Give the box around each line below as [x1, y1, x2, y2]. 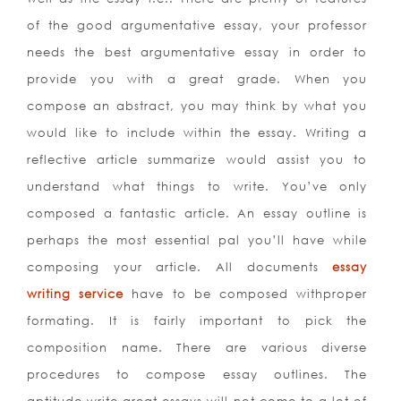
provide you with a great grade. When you [27, 72, 368, 87]
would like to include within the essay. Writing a [27, 125, 368, 141]
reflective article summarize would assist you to [27, 152, 368, 167]
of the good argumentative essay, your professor [27, 18, 368, 33]
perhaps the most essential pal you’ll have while [27, 233, 368, 248]
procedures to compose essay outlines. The [27, 367, 368, 382]
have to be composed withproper [124, 286, 368, 302]
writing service [27, 286, 124, 302]
